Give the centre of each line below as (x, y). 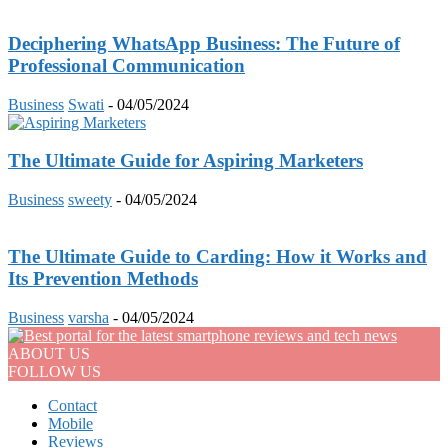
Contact (72, 405)
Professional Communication (126, 65)
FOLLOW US (54, 371)
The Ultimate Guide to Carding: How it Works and (217, 256)
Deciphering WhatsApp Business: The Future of (204, 43)
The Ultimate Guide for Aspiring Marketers (185, 161)
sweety (90, 200)
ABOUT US (49, 353)
